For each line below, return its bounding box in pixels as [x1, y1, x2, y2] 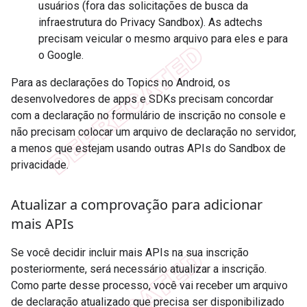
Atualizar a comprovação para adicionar [11, 195, 262, 214]
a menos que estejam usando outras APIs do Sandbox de [11, 141, 286, 155]
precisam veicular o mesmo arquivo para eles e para [38, 32, 288, 45]
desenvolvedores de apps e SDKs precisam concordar [11, 92, 273, 106]
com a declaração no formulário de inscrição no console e [11, 108, 286, 122]
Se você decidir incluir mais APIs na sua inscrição [11, 245, 249, 259]
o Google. [38, 48, 84, 62]
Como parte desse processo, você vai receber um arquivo [11, 278, 288, 292]
